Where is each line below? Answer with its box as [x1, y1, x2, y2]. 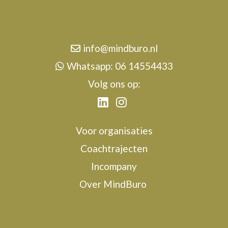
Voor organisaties [75, 125, 153, 137]
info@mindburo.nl [82, 42, 158, 54]
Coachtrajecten [80, 142, 148, 155]
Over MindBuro [79, 178, 149, 190]
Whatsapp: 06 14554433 [66, 60, 173, 72]
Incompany [91, 160, 137, 173]
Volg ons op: [88, 78, 140, 90]
